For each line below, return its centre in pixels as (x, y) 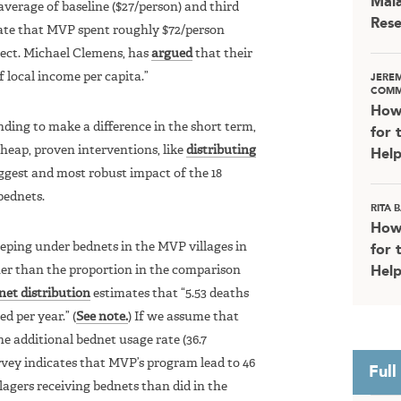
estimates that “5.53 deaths (170, 293)
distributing (221, 150)
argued (172, 53)
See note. (102, 316)
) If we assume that (183, 316)
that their (222, 53)
